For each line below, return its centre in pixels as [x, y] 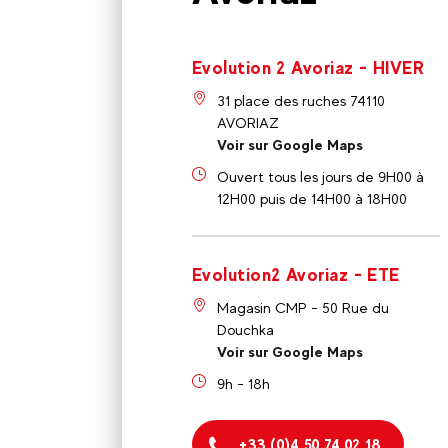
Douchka [245, 329]
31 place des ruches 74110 [301, 100]
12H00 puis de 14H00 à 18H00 [312, 198]
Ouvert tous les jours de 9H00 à [320, 176]
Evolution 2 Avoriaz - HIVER [308, 67]
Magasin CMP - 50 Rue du [303, 307]
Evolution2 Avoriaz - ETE [296, 274]
